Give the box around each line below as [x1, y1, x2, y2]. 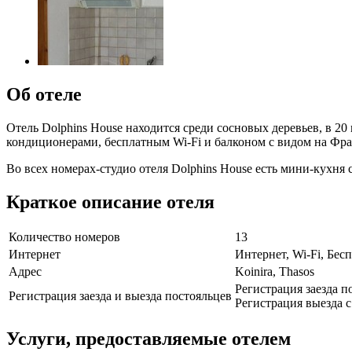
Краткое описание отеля [6, 191, 214, 212]
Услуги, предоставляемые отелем [6, 328, 291, 350]
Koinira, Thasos [235, 265, 314, 279]
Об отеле [6, 83, 82, 104]
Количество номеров [9, 230, 120, 244]
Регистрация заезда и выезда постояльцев [9, 289, 232, 303]
